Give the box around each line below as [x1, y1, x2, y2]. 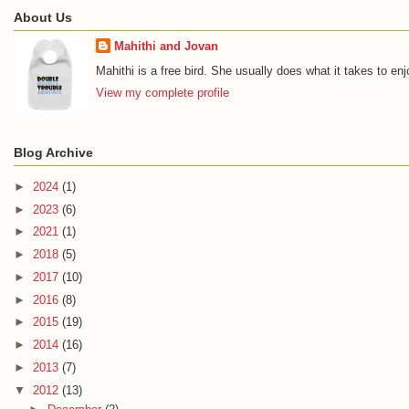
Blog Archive [14, 144, 93, 160]
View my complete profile [95, 86, 229, 100]
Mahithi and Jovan [113, 39, 218, 54]
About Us [14, 9, 72, 25]
